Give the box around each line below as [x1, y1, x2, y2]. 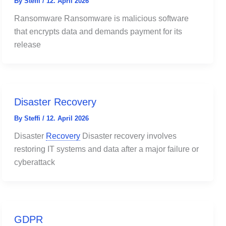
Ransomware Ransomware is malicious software [14, 14, 189, 23]
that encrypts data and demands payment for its [14, 27, 182, 36]
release [14, 40, 41, 49]
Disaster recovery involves [80, 131, 177, 140]
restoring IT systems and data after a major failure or [14, 144, 199, 153]
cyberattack [14, 157, 55, 166]
